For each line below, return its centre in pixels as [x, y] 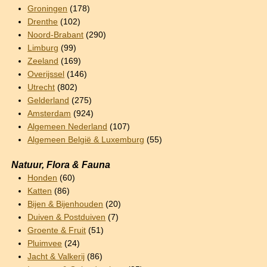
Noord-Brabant [56, 35]
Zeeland [43, 61]
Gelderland [49, 100]
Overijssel [46, 74]
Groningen [48, 8]
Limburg [43, 48]
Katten [40, 191]
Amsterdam [49, 113]
